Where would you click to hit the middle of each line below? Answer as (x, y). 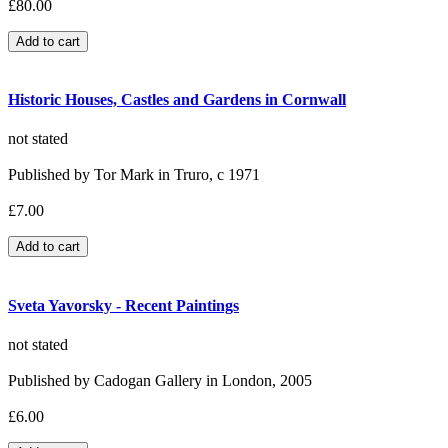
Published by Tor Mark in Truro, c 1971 (134, 175)
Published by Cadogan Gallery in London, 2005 (160, 380)
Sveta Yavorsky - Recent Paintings (123, 305)
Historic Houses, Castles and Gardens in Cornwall (177, 99)
